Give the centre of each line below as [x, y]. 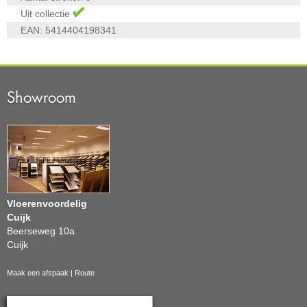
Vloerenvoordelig [47, 204]
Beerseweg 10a [41, 231]
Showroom [41, 97]
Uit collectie [47, 14]
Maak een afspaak [38, 273]
